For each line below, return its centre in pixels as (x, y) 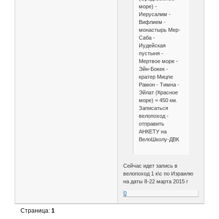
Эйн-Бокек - (153, 69)
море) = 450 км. (158, 100)
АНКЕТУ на (153, 132)
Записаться (154, 108)
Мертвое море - (158, 61)
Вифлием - (152, 22)
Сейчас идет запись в (151, 166)
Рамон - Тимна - (159, 85)
